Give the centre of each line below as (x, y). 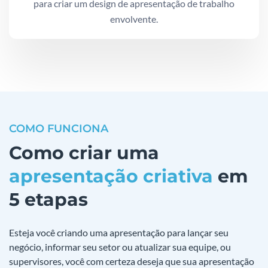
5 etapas (48, 199)
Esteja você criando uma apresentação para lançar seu (119, 232)
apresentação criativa (111, 176)
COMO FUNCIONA (59, 128)
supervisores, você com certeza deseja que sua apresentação (132, 261)
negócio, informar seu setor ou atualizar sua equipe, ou (120, 246)
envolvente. (134, 19)
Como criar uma (84, 153)
